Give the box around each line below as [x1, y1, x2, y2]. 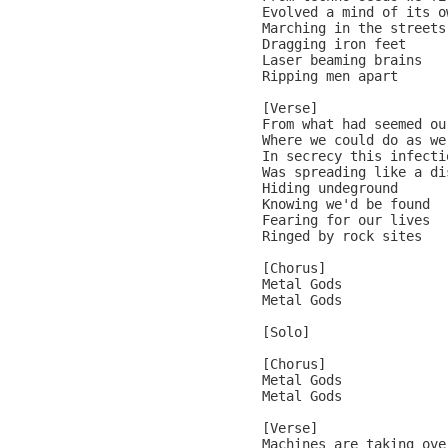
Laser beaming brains [262, 52, 422, 68]
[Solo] [262, 324, 310, 340]
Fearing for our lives [262, 212, 430, 228]
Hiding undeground [262, 180, 398, 196]
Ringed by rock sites [262, 228, 422, 244]
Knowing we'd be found [262, 196, 430, 212]
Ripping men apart [262, 68, 398, 84]
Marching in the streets [262, 20, 446, 36]
